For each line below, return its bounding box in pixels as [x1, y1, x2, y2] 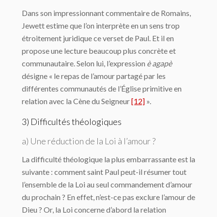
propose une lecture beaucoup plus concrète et [22, 46, 176, 55]
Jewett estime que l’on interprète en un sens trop [22, 21, 180, 30]
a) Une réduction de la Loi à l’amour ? [22, 136, 155, 146]
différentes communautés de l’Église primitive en [22, 84, 182, 93]
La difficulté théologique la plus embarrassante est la [22, 155, 195, 164]
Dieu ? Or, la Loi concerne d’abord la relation [22, 205, 166, 214]
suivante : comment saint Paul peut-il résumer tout [22, 167, 186, 176]
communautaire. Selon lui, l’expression [22, 59, 147, 68]
